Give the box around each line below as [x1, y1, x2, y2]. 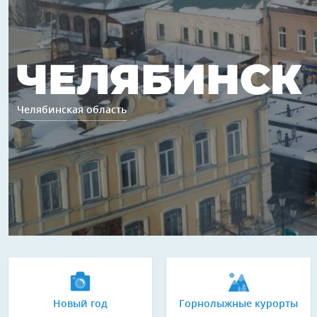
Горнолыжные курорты [178, 299, 298, 309]
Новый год [53, 299, 108, 309]
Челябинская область [17, 105, 127, 115]
